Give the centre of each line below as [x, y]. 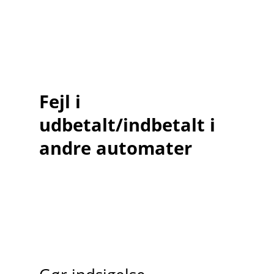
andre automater [115, 147]
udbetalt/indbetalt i [127, 124]
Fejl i [60, 101]
